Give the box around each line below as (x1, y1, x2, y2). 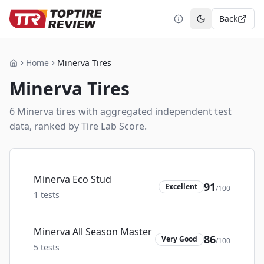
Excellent (165, 181, 197, 192)
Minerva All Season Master (34, 225, 152, 238)
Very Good (161, 233, 197, 244)
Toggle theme (200, 18, 255, 29)
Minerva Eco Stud (34, 173, 111, 186)
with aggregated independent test (76, 105, 232, 118)
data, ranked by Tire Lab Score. (9, 120, 147, 133)
